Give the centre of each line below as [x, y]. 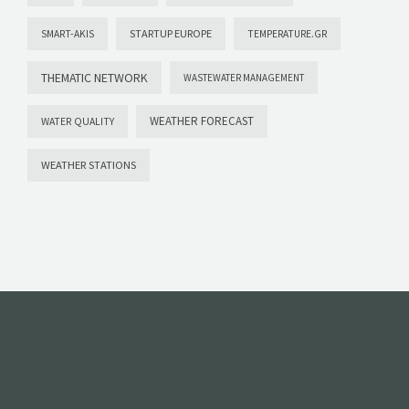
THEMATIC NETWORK [94, 78]
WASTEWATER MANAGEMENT [244, 78]
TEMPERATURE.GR [287, 34]
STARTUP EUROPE [171, 34]
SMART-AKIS [68, 34]
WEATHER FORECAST [202, 121]
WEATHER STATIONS [89, 165]
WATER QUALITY [78, 122]
